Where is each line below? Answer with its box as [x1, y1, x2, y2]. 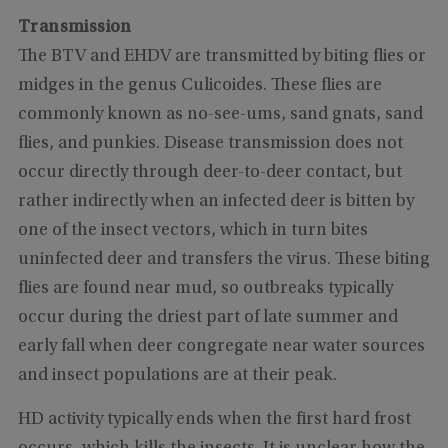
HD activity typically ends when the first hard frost [17, 410, 411, 429]
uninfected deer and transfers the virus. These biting [17, 250, 430, 269]
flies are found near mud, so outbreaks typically [17, 279, 393, 298]
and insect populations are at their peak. [17, 366, 341, 385]
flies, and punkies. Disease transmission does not [17, 134, 403, 153]
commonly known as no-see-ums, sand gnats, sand [17, 105, 423, 124]
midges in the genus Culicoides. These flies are [17, 76, 382, 95]
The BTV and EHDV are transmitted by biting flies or [17, 47, 426, 66]
